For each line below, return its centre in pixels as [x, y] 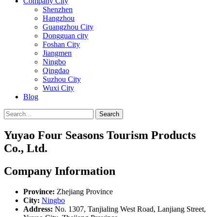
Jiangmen [57, 53]
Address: [38, 209]
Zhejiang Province [84, 191]
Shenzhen [58, 9]
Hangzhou [59, 18]
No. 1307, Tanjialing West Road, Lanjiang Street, [129, 209]
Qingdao [56, 70]
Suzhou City [62, 79]
